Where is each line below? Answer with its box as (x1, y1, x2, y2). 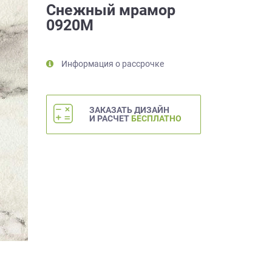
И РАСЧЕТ (89, 114, 131, 124)
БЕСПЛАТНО (131, 114, 182, 124)
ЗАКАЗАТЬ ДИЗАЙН (89, 105, 169, 115)
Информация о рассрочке (61, 59, 164, 69)
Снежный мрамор (46, 1, 175, 19)
